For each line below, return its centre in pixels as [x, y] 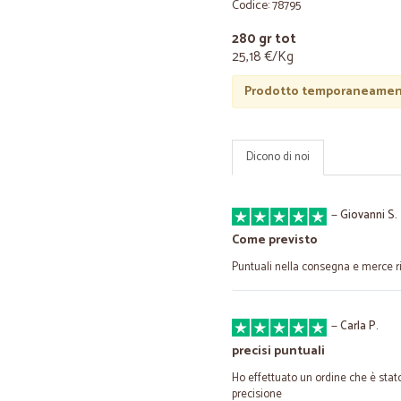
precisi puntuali [278, 351]
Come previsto [275, 240]
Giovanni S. [369, 215]
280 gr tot [264, 39]
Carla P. [359, 326]
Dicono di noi [278, 157]
